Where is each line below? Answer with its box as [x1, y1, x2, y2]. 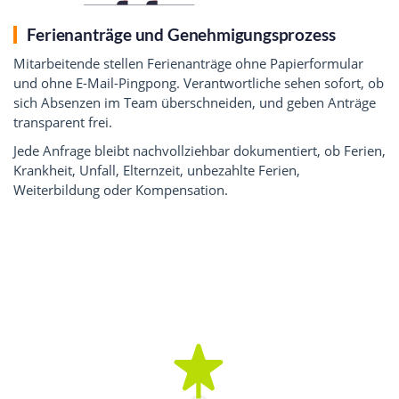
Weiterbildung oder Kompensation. [13, 181, 228, 199]
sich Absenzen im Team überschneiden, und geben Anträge [13, 93, 376, 111]
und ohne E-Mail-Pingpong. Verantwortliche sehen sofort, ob [13, 73, 384, 92]
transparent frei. [13, 112, 112, 131]
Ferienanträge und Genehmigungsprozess [27, 23, 336, 45]
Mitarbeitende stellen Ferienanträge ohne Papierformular [13, 53, 363, 72]
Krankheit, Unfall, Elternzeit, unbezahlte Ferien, [13, 161, 300, 180]
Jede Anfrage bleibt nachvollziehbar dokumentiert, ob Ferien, [13, 142, 386, 160]
